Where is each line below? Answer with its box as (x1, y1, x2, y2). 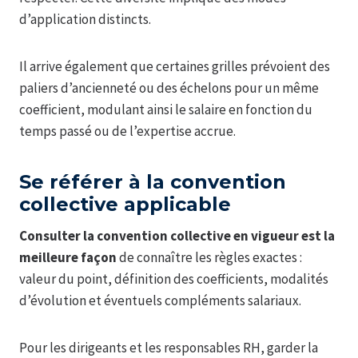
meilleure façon (19, 249, 117, 267)
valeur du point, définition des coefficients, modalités (19, 270, 328, 288)
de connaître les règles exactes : (117, 249, 302, 267)
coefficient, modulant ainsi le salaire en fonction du (19, 101, 312, 119)
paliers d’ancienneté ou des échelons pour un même (19, 79, 319, 97)
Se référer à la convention (19, 170, 286, 194)
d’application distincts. (19, 10, 151, 29)
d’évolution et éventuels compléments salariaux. (19, 292, 301, 310)
